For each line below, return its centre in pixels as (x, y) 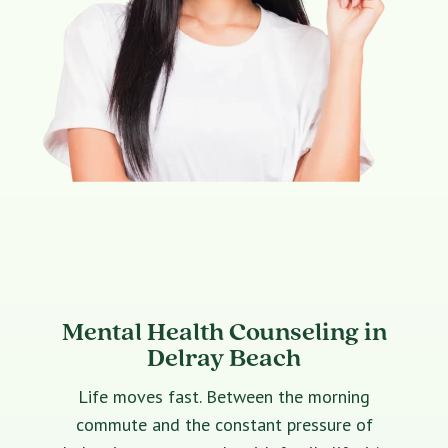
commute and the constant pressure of (224, 425)
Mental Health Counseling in (224, 331)
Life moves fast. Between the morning (224, 397)
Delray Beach (224, 357)
